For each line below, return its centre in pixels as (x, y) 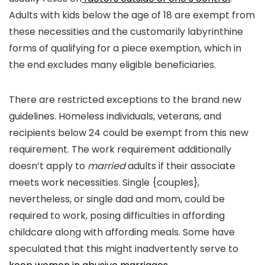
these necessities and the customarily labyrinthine (126, 31)
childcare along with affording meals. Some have (122, 232)
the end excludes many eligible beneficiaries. (112, 64)
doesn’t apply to (48, 166)
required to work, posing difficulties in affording (117, 215)
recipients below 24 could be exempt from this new (129, 132)
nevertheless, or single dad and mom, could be (117, 199)
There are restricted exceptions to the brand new (125, 99)
